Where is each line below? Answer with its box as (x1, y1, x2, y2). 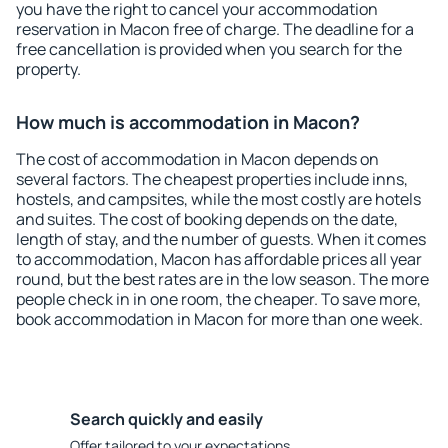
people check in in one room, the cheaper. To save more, (16, 288, 421, 310)
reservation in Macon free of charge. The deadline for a (16, 18, 414, 40)
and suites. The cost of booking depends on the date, (16, 208, 398, 230)
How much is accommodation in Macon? (16, 110, 360, 134)
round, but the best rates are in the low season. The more (16, 268, 429, 290)
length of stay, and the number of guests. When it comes (16, 228, 426, 250)
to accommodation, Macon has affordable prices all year (16, 248, 422, 270)
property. (16, 58, 81, 80)
